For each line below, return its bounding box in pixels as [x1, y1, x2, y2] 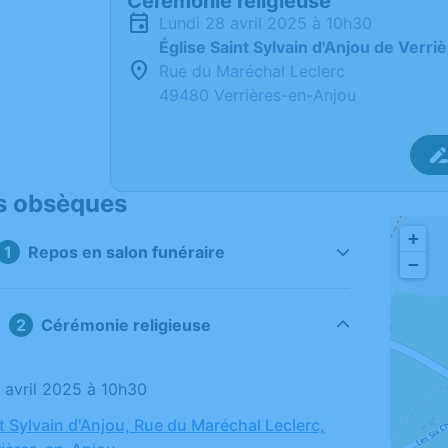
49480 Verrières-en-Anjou [159, 85, 356, 105]
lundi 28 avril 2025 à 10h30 [168, 13, 372, 33]
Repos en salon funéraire [27, 242, 225, 262]
